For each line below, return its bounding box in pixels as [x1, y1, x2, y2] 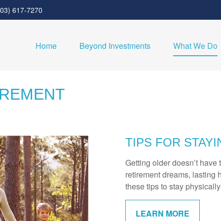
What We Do [173, 40, 218, 52]
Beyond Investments [79, 40, 150, 52]
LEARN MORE [136, 208, 189, 219]
